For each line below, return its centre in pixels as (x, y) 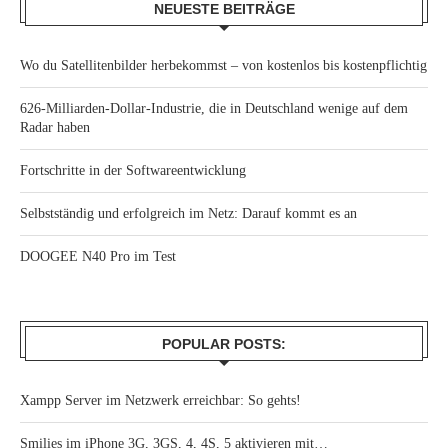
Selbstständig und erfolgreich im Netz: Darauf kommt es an (188, 213)
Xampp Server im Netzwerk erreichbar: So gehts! (160, 400)
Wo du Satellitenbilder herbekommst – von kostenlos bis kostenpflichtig (223, 65)
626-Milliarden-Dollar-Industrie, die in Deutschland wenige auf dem (214, 108)
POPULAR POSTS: (224, 344)
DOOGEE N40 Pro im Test (98, 256)
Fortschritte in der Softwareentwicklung (133, 170)
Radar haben (55, 127)
